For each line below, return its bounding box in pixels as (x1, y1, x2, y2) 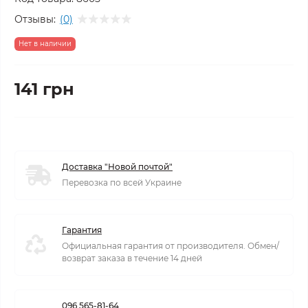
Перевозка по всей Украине (62, 177, 181, 188)
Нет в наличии (19, 39, 71, 48)
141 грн (14, 79, 74, 99)
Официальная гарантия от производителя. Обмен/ (62, 241, 279, 251)
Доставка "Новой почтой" (62, 162, 173, 172)
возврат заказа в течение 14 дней (62, 253, 202, 263)
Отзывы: (14, 12, 56, 25)
